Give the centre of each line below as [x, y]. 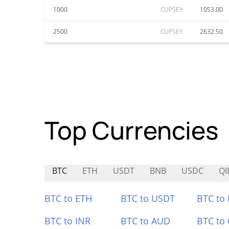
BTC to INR [67, 221]
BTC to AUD [145, 221]
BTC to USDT [147, 198]
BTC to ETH [68, 198]
